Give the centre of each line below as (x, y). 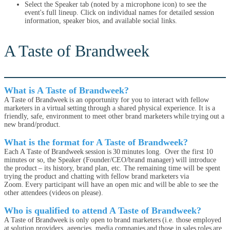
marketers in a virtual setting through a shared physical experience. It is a (110, 108)
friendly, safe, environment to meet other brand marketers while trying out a (114, 116)
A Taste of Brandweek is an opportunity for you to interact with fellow (107, 100)
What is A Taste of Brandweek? (66, 90)
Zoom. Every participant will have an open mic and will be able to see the (111, 185)
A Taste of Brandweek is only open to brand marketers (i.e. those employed (113, 220)
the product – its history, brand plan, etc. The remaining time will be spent (112, 168)
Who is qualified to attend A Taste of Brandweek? (103, 210)
